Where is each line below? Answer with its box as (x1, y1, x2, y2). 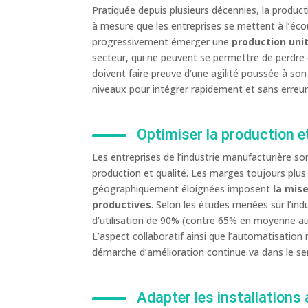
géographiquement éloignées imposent (92, 182, 274, 196)
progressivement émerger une (92, 35, 232, 49)
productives (92, 198, 152, 212)
